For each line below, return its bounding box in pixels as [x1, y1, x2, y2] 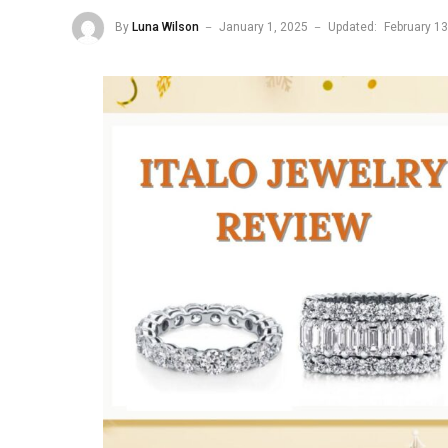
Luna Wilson [132, 20, 199, 35]
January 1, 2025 [219, 20, 308, 35]
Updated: [328, 20, 377, 35]
